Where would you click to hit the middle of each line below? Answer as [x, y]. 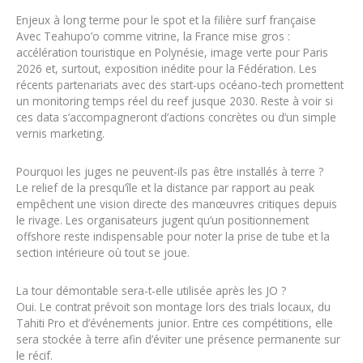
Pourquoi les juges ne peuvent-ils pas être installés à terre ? [170, 171]
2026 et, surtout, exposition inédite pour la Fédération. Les [167, 68]
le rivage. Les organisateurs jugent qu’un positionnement [162, 220]
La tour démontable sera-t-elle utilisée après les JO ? [151, 291]
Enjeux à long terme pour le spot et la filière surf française [166, 19]
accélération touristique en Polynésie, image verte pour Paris [172, 52]
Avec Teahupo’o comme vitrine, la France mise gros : [153, 36]
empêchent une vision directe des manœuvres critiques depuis [177, 203]
